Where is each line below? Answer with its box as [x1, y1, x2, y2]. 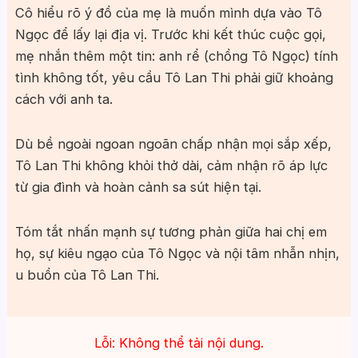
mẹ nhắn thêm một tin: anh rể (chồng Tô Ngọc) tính [14, 48, 338, 65]
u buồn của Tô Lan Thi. [14, 266, 159, 283]
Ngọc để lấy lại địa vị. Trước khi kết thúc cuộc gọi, [14, 26, 326, 43]
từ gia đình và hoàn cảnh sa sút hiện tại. [14, 178, 261, 195]
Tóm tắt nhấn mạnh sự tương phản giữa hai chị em [14, 223, 327, 240]
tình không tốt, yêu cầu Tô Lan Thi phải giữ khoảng [14, 70, 333, 86]
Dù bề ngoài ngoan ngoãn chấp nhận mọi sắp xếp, [14, 135, 332, 152]
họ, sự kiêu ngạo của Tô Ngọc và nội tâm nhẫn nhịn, [14, 245, 340, 261]
